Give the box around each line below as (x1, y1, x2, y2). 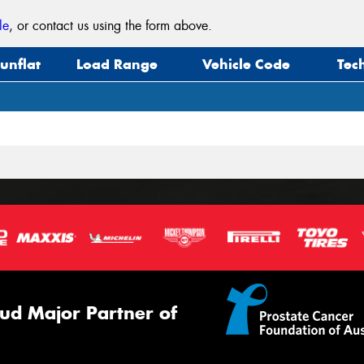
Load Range (76, 55, 158, 74)
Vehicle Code (202, 55, 291, 74)
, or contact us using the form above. (9, 17, 213, 35)
